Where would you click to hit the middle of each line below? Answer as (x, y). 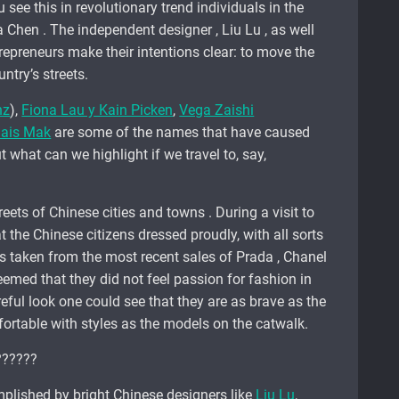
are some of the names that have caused (181, 133)
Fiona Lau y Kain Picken (98, 110)
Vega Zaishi (217, 110)
